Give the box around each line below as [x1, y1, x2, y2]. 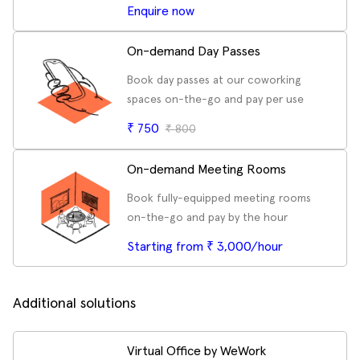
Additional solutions [13, 297, 136, 311]
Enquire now [126, 5, 194, 18]
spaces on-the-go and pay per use [126, 94, 304, 105]
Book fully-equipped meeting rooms [126, 193, 311, 204]
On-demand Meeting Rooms [126, 163, 286, 176]
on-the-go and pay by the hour [126, 212, 288, 223]
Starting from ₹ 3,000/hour [126, 240, 283, 253]
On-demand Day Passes [126, 45, 260, 58]
